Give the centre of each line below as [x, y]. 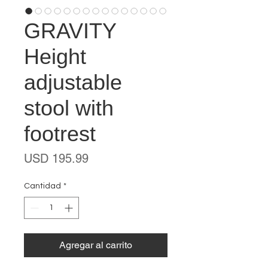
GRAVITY [70, 31]
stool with [69, 108]
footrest [60, 134]
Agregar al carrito [96, 245]
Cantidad [42, 186]
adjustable [73, 82]
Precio [105, 158]
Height [55, 57]
